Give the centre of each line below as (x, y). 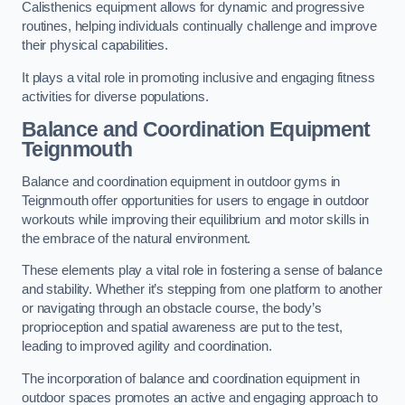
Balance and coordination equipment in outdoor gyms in (181, 181)
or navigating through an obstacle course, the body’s (172, 309)
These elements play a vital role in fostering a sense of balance (202, 271)
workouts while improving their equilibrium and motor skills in (195, 219)
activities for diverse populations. (115, 96)
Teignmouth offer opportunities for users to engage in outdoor (196, 200)
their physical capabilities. (97, 46)
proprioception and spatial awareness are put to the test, (182, 328)
